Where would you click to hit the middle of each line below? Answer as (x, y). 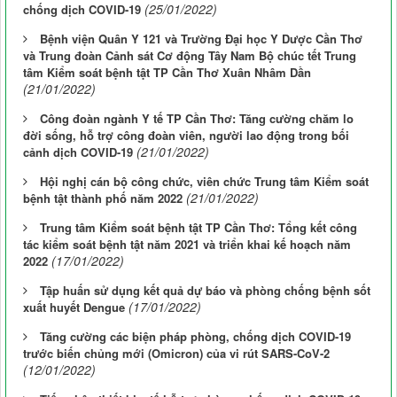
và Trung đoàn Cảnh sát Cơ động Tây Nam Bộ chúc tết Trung (190, 56)
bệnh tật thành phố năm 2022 (103, 198)
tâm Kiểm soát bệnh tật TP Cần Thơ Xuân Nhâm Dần (167, 73)
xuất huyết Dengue (74, 307)
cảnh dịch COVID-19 (78, 152)
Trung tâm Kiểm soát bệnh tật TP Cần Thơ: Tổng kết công (198, 228)
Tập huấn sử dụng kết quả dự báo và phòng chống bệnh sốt (205, 291)
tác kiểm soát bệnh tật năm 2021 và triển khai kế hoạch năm (187, 245)
